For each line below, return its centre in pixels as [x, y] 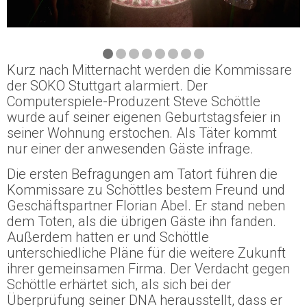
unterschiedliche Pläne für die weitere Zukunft [146, 253]
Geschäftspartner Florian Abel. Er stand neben [146, 206]
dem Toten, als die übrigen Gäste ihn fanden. [142, 222]
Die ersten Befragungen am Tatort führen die [142, 174]
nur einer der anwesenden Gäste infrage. [130, 148]
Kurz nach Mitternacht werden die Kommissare [149, 70]
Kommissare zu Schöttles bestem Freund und [146, 190]
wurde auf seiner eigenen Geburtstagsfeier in [144, 117]
